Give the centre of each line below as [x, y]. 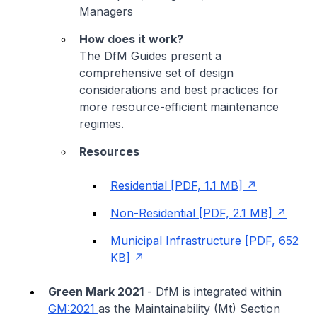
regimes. [102, 123]
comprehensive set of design [156, 73]
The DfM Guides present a [150, 56]
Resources [109, 151]
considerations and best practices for [179, 90]
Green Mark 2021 [96, 291]
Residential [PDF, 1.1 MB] [177, 185]
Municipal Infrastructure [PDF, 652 [204, 240]
